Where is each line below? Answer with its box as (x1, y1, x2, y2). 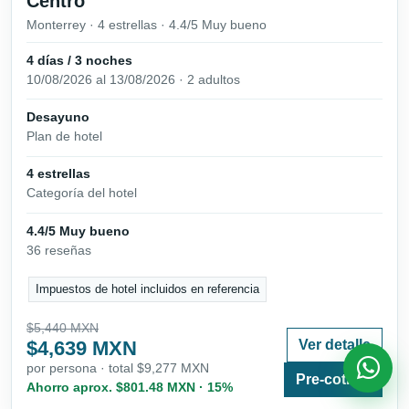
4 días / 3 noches (26, 53, 132, 68)
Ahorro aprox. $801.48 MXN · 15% (26, 380, 233, 395)
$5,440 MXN (26, 320, 99, 336)
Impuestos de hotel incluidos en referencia (36, 282, 260, 297)
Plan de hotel (26, 129, 102, 144)
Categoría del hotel (26, 185, 137, 201)
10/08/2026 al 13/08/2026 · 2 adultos (26, 72, 240, 88)
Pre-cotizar (296, 372, 371, 388)
